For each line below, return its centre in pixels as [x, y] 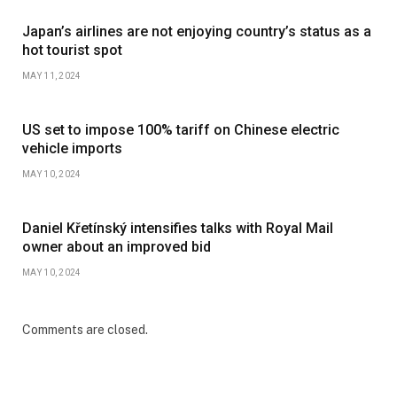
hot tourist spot [72, 50]
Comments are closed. [85, 329]
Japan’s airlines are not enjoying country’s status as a [197, 31]
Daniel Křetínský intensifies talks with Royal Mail [178, 228]
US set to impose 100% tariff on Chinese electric [181, 129]
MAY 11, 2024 [52, 75]
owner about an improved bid [117, 246]
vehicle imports [72, 148]
